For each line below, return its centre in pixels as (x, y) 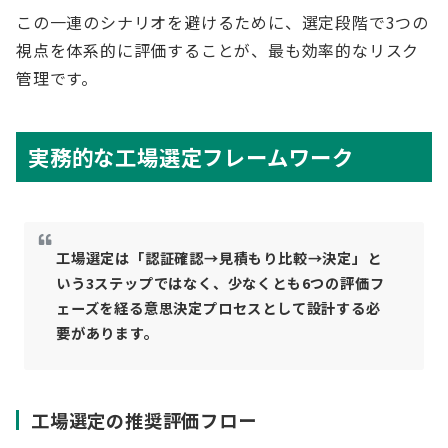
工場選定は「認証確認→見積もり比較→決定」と (219, 258)
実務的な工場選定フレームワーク (191, 156)
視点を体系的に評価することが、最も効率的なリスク (218, 50)
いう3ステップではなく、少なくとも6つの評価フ (220, 283)
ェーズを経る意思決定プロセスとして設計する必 (218, 308)
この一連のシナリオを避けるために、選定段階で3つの (222, 22)
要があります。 (107, 333)
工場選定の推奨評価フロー (144, 420)
